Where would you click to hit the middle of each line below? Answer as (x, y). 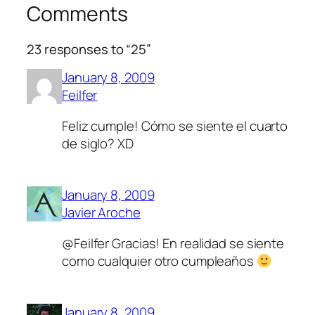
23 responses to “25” (89, 49)
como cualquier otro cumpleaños (159, 261)
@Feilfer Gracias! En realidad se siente (173, 243)
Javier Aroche (101, 213)
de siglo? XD (98, 143)
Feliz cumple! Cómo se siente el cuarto (175, 126)
